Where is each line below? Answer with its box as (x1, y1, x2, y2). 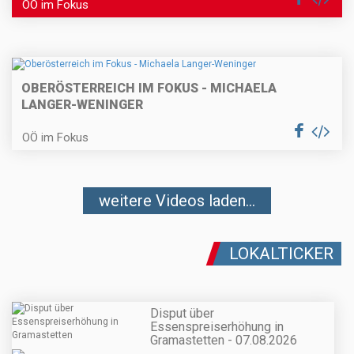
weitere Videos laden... (99, 190, 255, 210)
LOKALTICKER (229, 243, 333, 263)
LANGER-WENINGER (21, 96, 143, 112)
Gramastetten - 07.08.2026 (150, 332, 297, 348)
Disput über (150, 305, 214, 321)
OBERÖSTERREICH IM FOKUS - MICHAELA (21, 80, 277, 96)
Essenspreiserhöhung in (150, 318, 284, 334)
